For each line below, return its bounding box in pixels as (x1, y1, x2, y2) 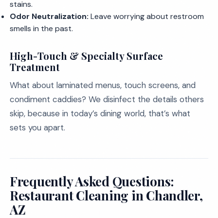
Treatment (10, 60, 60, 73)
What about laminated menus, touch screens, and (10, 80, 196, 91)
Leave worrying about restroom (89, 11, 204, 21)
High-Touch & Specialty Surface (10, 49, 163, 62)
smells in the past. (10, 23, 73, 34)
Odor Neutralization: (10, 11, 89, 21)
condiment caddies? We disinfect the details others (10, 94, 204, 105)
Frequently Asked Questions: (10, 173, 174, 190)
